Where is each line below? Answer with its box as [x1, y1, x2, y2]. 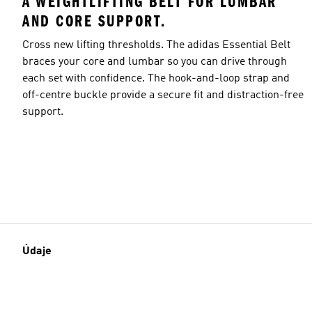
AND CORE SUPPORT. [22, 11, 166, 31]
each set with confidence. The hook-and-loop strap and [22, 72, 290, 84]
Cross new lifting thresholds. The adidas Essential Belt [22, 39, 290, 51]
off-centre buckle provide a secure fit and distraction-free [22, 89, 304, 101]
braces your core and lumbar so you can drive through [22, 56, 287, 68]
